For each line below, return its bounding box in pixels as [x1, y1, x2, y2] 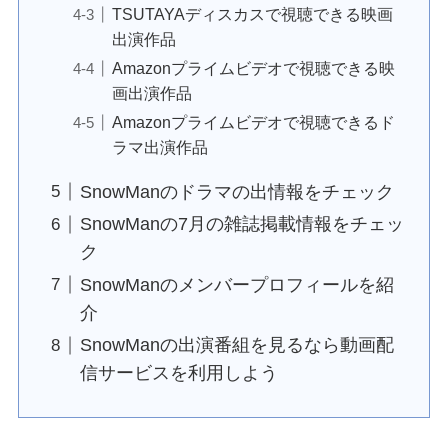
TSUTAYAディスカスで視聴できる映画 [111, 5, 393, 24]
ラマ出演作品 [111, 138, 208, 157]
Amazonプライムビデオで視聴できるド [111, 113, 395, 132]
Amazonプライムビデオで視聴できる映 [111, 59, 395, 78]
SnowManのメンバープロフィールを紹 [79, 274, 394, 295]
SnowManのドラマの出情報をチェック [79, 181, 394, 202]
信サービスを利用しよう [79, 363, 278, 384]
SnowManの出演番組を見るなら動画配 [79, 335, 394, 356]
